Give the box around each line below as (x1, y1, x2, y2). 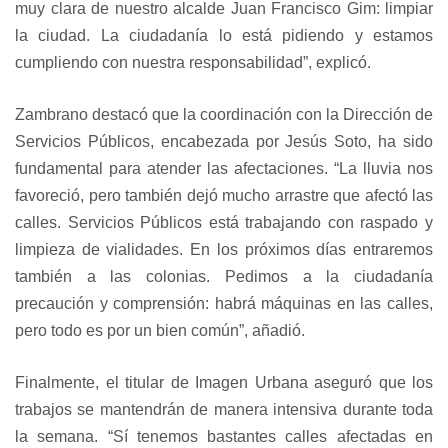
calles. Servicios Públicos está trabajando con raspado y (15, 214, 433, 232)
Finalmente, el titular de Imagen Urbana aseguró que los (15, 374, 433, 392)
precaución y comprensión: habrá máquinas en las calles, (15, 295, 433, 313)
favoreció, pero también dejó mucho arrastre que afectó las (15, 187, 433, 205)
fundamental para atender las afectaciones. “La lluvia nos (15, 160, 433, 178)
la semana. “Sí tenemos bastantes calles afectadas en (15, 428, 433, 446)
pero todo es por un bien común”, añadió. (15, 322, 305, 340)
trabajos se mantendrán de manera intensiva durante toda (15, 401, 433, 419)
